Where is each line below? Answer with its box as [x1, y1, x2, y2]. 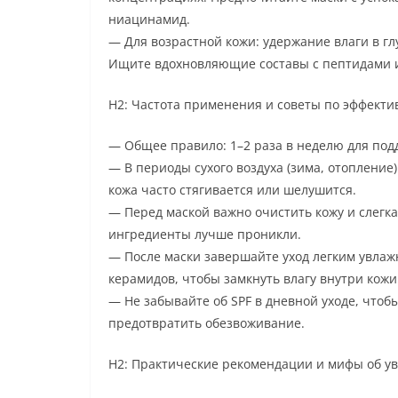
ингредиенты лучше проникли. [108, 225, 301, 243]
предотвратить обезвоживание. [108, 314, 305, 331]
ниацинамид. [108, 10, 190, 28]
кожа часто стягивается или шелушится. [108, 180, 356, 198]
